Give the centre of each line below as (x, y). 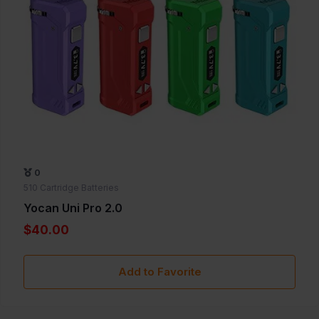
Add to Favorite (159, 272)
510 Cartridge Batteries (71, 188)
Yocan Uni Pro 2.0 (73, 208)
